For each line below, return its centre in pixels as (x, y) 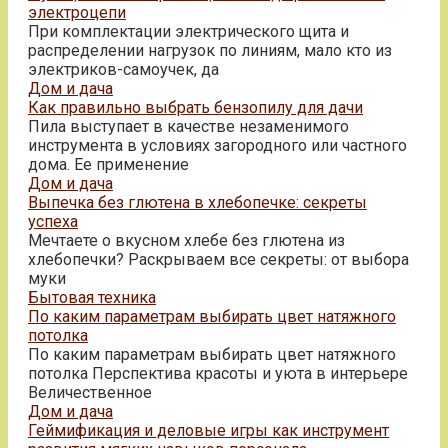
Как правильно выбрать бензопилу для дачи (195, 107)
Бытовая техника (92, 297)
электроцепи (77, 12)
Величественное (90, 392)
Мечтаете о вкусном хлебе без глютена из (186, 240)
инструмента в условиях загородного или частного (217, 145)
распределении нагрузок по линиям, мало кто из (210, 50)
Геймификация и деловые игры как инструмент (208, 430)
